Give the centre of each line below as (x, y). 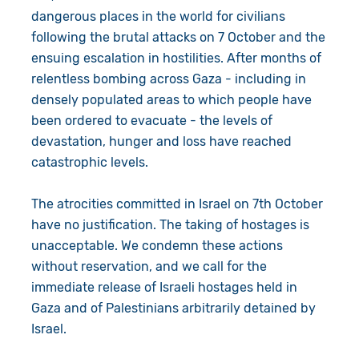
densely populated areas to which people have (171, 99)
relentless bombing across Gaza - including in (168, 79)
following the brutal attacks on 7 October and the (178, 37)
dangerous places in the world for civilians (158, 16)
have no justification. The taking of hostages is (170, 224)
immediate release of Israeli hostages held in (164, 287)
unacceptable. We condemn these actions (157, 245)
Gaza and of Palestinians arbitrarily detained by (173, 308)
